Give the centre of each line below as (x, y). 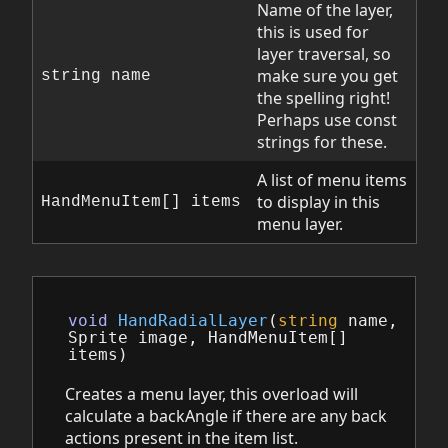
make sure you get (327, 76)
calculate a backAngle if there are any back (226, 415)
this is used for (313, 32)
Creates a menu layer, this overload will (211, 393)
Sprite (98, 337)
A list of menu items (332, 180)
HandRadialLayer (193, 320)
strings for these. (322, 142)
